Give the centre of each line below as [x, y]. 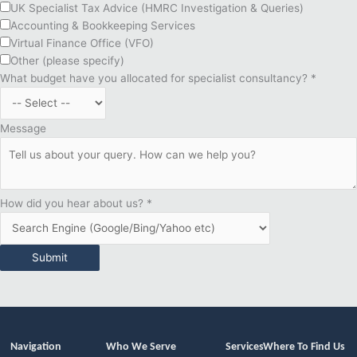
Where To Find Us [304, 347]
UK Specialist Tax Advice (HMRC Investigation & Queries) [157, 8]
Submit [50, 257]
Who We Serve [141, 347]
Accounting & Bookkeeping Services [103, 25]
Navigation [36, 347]
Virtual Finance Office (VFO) [82, 43]
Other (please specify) [67, 61]
